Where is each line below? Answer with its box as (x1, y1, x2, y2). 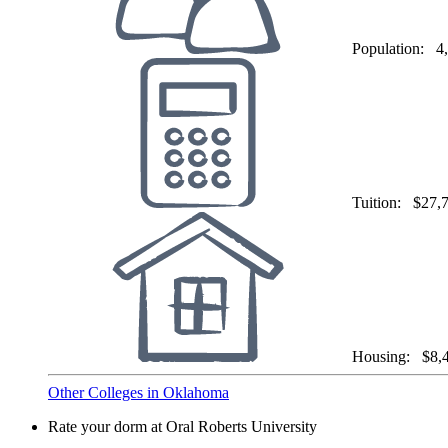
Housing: (352, 347, 418, 365)
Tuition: (352, 193, 409, 211)
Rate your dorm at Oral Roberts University (48, 417, 317, 435)
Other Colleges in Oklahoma (48, 383, 229, 401)
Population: (352, 39, 432, 57)
